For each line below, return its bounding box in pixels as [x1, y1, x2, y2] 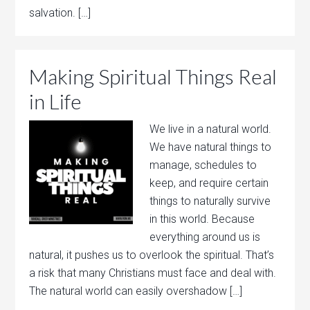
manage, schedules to [149, 158, 257, 172]
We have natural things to [149, 140, 272, 154]
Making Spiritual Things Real [29, 64, 277, 89]
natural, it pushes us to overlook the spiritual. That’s [29, 248, 275, 262]
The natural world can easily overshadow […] [29, 284, 243, 298]
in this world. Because [149, 212, 255, 226]
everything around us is [149, 230, 261, 244]
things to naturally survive [149, 194, 271, 208]
